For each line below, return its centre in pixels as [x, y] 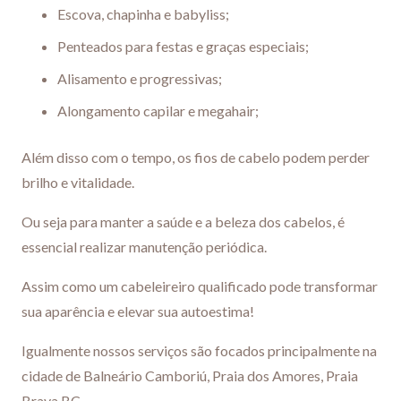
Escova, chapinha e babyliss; [143, 13]
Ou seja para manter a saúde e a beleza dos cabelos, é [183, 221]
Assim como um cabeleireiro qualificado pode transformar [200, 286]
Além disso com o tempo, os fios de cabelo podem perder [196, 157]
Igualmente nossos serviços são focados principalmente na [199, 350]
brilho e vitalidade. [78, 182]
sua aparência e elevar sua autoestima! [138, 311]
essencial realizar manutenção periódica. [144, 246]
